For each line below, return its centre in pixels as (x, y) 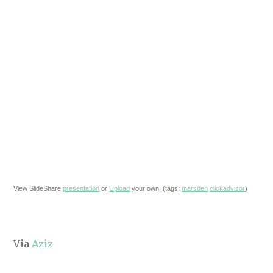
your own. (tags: (156, 188)
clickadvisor (228, 188)
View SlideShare (38, 188)
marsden (195, 188)
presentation (81, 188)
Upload (120, 188)
